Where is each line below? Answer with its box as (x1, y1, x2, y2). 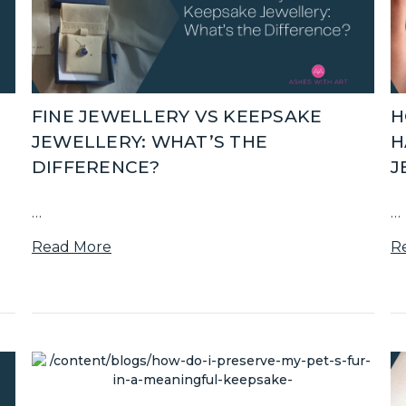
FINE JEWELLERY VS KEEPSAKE (31, 105, 323, 127)
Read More (31, 237, 111, 256)
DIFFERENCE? (31, 156, 160, 178)
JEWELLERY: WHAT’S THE (31, 130, 268, 152)
